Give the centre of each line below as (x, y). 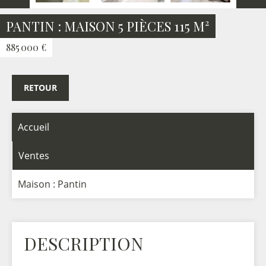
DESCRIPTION (83, 243)
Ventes (34, 156)
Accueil (34, 127)
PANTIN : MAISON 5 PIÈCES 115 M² (108, 26)
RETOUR (40, 88)
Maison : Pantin (52, 184)
